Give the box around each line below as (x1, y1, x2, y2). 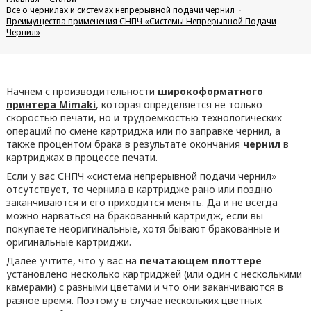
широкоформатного (157, 85, 263, 98)
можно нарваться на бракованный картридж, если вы (6, 209, 263, 222)
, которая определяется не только (95, 98, 262, 111)
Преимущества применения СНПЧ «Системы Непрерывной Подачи (6, 15, 276, 27)
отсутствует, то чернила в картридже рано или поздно (6, 183, 273, 196)
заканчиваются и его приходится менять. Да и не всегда (6, 196, 278, 209)
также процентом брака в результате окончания (6, 137, 243, 151)
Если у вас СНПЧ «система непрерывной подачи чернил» (6, 169, 277, 183)
